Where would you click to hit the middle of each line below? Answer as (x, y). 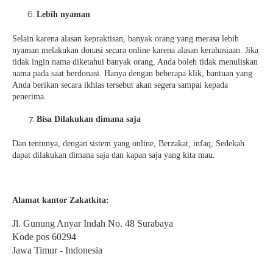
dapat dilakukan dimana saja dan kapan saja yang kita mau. (114, 155)
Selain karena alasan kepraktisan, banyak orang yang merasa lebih (126, 39)
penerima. (29, 97)
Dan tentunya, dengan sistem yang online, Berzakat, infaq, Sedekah (128, 143)
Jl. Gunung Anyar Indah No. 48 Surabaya (93, 223)
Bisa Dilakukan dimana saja (89, 119)
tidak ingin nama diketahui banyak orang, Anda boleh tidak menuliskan (135, 62)
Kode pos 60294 (44, 236)
